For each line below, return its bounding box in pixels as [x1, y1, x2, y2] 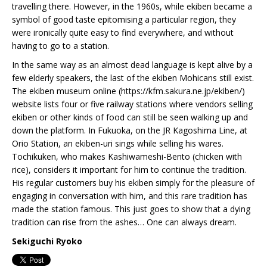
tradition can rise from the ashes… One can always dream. [12, 216, 237, 228]
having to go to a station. [12, 40, 109, 52]
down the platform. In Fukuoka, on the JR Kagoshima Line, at [12, 125, 247, 136]
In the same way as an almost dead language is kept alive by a [12, 59, 253, 71]
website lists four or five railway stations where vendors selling [12, 98, 253, 110]
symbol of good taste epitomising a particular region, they [12, 14, 236, 26]
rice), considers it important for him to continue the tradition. [12, 164, 246, 176]
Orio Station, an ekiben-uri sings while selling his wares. [12, 138, 223, 150]
